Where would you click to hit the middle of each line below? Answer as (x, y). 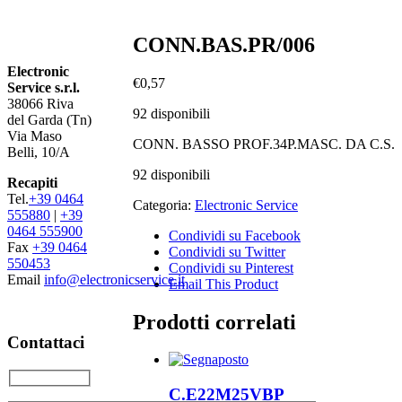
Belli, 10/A (39, 152)
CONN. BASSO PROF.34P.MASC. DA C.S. (264, 144)
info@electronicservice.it (114, 279)
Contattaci (46, 342)
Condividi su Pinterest (231, 267)
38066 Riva (40, 103)
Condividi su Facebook (235, 235)
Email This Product (223, 284)
